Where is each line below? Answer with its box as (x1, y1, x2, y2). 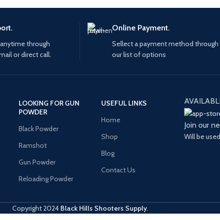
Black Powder (19, 124, 59, 134)
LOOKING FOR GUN (19, 99, 80, 108)
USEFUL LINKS (101, 99, 147, 108)
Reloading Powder (19, 174, 74, 184)
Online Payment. (112, 23, 170, 33)
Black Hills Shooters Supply (60, 204, 147, 213)
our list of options (112, 50, 166, 59)
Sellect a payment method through (112, 39, 219, 49)
